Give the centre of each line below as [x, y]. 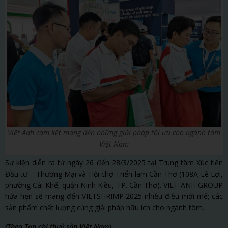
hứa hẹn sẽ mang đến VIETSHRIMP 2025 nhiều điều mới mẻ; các [114, 196]
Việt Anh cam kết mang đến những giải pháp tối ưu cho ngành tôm [114, 132]
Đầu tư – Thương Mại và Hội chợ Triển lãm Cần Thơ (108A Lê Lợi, [114, 174]
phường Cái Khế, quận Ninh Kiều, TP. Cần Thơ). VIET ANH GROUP [114, 185]
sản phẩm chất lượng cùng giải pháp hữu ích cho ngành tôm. [106, 207]
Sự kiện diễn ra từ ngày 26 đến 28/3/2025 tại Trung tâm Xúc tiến [114, 162]
